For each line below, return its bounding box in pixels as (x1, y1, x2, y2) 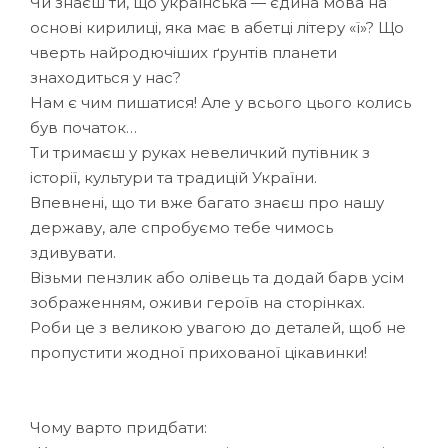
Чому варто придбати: (30, 417, 207, 437)
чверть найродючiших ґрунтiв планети (30, 42, 337, 62)
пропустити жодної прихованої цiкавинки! (30, 342, 367, 362)
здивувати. (30, 242, 116, 262)
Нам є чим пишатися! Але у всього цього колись (30, 92, 411, 112)
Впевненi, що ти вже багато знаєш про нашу (30, 192, 384, 212)
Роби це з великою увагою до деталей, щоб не (30, 317, 406, 337)
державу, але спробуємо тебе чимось (30, 217, 333, 237)
